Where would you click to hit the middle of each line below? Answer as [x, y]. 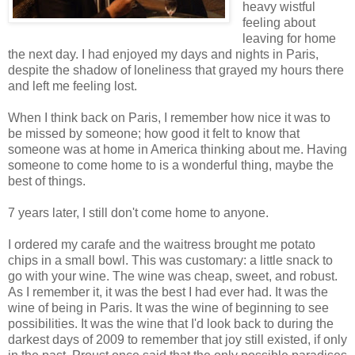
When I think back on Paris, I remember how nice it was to [169, 118]
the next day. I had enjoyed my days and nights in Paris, [163, 55]
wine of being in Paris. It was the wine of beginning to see [168, 308]
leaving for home [289, 39]
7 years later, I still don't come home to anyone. [138, 213]
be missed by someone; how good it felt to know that [154, 134]
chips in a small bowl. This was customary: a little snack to [170, 261]
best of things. [48, 181]
